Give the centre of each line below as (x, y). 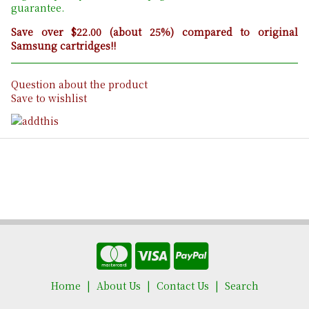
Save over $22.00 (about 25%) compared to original (154, 32)
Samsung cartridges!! (63, 46)
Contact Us (182, 285)
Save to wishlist (49, 98)
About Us (118, 285)
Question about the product (79, 84)
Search (241, 285)
